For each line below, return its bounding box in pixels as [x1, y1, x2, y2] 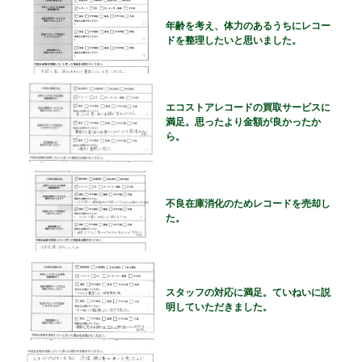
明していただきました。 [165, 301, 272, 313]
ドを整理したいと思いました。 [165, 34, 301, 46]
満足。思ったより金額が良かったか [165, 116, 321, 128]
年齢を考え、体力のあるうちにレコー [165, 19, 330, 32]
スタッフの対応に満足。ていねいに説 [165, 286, 330, 298]
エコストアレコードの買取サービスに [165, 101, 330, 113]
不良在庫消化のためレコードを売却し [165, 197, 330, 209]
